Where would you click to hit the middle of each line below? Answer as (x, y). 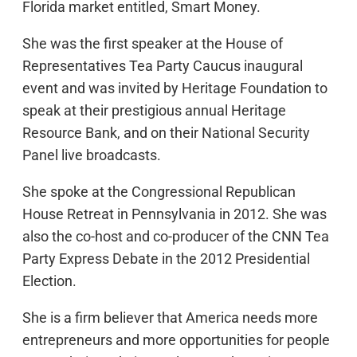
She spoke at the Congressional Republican (159, 191)
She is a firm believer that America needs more (170, 317)
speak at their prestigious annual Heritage (154, 110)
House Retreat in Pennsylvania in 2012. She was (175, 214)
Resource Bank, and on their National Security (166, 132)
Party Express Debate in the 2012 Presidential (166, 258)
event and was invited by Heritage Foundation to (175, 88)
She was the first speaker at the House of (153, 43)
